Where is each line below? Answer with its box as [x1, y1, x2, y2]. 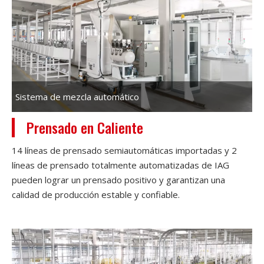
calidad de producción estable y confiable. [12, 188, 180, 200]
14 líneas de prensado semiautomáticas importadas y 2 [12, 144, 237, 156]
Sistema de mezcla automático [15, 90, 139, 103]
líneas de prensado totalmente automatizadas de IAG [12, 159, 229, 171]
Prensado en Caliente [27, 116, 143, 138]
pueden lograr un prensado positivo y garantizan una [12, 173, 225, 186]
